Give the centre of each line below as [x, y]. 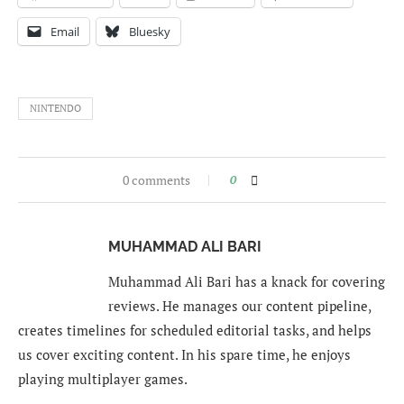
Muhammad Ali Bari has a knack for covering [247, 282]
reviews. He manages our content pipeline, [239, 306]
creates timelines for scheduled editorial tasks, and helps [195, 331]
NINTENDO [55, 109]
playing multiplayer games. [103, 379]
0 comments [156, 180]
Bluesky [150, 32]
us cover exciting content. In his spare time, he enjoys [184, 355]
